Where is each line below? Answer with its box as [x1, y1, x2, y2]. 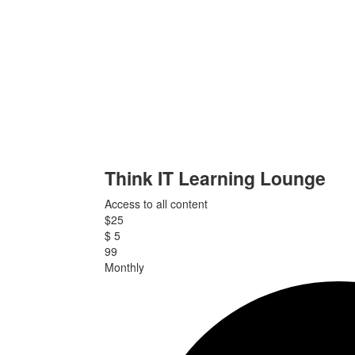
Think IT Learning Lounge [105, 165, 326, 191]
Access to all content [105, 196, 208, 212]
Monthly [105, 259, 144, 275]
